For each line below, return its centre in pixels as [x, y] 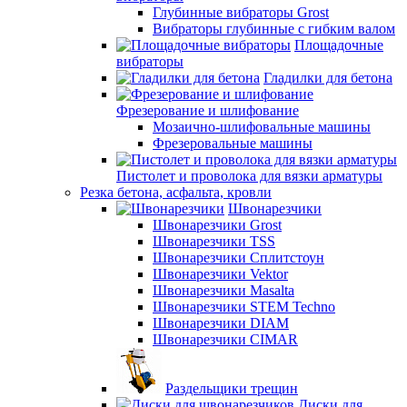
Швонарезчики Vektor [220, 274]
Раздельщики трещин [232, 388]
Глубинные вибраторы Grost [241, 12]
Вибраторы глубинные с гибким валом [274, 29]
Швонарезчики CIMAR [225, 339]
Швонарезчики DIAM [221, 323]
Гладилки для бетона [328, 78]
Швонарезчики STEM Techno [244, 307]
